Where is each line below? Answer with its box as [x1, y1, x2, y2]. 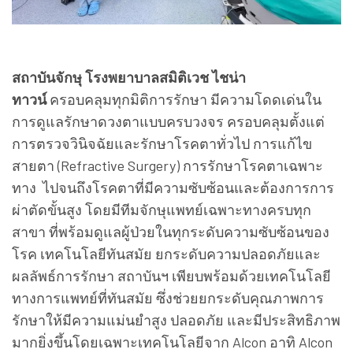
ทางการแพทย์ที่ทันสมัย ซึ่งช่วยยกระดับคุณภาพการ [12, 289, 324, 307]
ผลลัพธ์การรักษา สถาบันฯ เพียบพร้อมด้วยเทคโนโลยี [12, 267, 331, 285]
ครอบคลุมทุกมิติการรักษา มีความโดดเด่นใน [50, 91, 321, 109]
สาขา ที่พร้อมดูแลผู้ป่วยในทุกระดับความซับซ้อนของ [12, 223, 329, 241]
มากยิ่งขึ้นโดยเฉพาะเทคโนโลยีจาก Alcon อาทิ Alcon [12, 333, 333, 351]
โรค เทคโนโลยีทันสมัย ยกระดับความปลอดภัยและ [12, 245, 321, 263]
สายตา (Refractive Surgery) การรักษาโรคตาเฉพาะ [12, 157, 323, 175]
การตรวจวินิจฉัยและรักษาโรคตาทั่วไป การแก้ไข [12, 135, 312, 153]
